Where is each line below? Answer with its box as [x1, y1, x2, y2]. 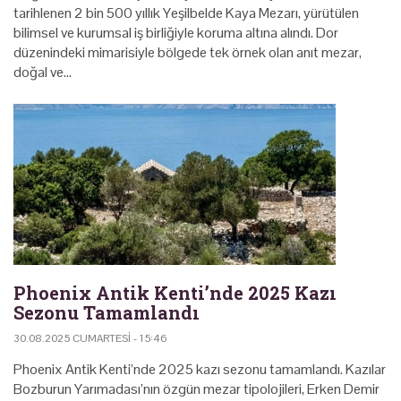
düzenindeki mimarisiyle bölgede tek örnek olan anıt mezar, [13, 42, 362, 62]
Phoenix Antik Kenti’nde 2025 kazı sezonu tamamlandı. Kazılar [13, 359, 386, 379]
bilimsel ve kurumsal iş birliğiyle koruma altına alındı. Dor [13, 22, 338, 42]
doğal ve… [13, 62, 72, 81]
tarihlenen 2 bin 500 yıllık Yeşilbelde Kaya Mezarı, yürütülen [13, 3, 359, 22]
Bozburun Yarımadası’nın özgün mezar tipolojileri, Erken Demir [13, 379, 380, 398]
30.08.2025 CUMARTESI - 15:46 [13, 330, 167, 346]
